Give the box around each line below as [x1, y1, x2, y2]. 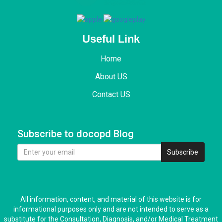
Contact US [92, 90, 130, 100]
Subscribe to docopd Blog [17, 128, 134, 140]
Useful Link [82, 33, 140, 46]
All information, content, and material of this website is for [20, 195, 202, 204]
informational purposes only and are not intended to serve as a [13, 205, 209, 214]
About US [95, 72, 127, 82]
